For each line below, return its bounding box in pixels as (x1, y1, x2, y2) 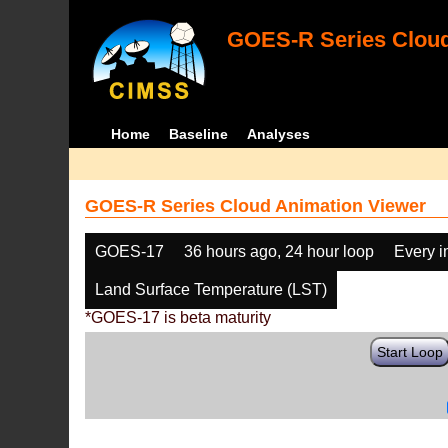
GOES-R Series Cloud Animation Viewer (85, 196, 427, 216)
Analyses (246, 126, 310, 142)
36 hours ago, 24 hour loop (184, 243, 375, 260)
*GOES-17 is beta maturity (85, 309, 272, 326)
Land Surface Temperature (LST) (95, 281, 328, 298)
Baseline (168, 126, 228, 142)
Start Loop (377, 344, 444, 360)
